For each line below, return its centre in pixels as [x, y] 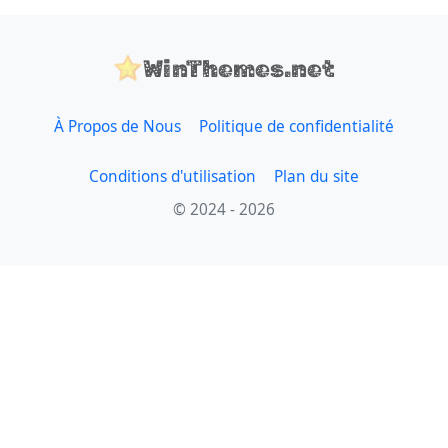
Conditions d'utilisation [173, 177]
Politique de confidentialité [296, 126]
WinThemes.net [239, 69]
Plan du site [316, 177]
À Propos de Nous [118, 126]
